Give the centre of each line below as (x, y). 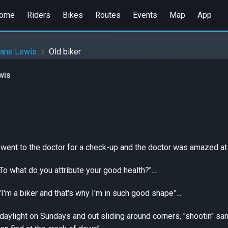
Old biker (65, 52)
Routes (108, 15)
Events (145, 15)
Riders (38, 15)
